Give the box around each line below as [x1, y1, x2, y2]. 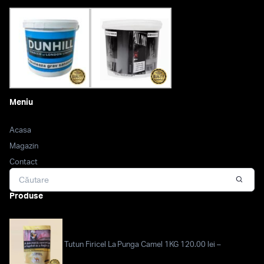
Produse [9, 192, 43, 201]
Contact [9, 159, 38, 167]
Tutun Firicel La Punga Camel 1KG [64, 241, 179, 249]
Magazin [9, 143, 38, 151]
